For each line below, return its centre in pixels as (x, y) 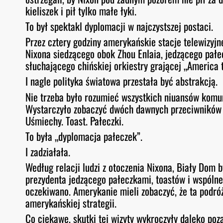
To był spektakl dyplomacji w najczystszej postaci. (119, 26)
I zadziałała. (48, 151)
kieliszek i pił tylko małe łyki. (81, 11)
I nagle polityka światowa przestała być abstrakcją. (122, 81)
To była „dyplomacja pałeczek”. (84, 136)
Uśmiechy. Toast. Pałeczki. (75, 120)
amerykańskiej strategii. (71, 203)
